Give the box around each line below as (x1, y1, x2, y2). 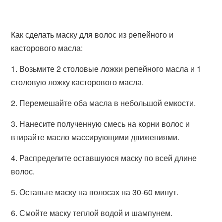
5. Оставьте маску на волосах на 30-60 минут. (11, 186, 179, 198)
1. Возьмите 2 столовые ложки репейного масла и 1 (11, 63, 202, 74)
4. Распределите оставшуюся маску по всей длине (11, 152, 197, 164)
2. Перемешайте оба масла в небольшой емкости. (11, 97, 196, 109)
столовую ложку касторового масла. (11, 76, 144, 88)
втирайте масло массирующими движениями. (11, 131, 180, 143)
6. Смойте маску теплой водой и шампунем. (11, 207, 173, 219)
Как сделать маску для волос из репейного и (11, 29, 174, 40)
